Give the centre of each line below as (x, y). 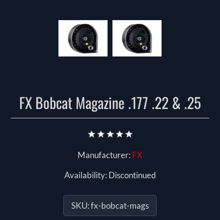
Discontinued (132, 175)
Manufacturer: (104, 155)
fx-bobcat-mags (120, 206)
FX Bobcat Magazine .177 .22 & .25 (110, 103)
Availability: (85, 175)
